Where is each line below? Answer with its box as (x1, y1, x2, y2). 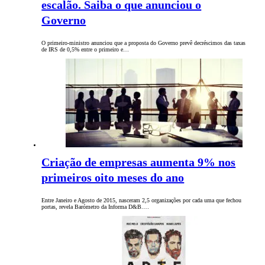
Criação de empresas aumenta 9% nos (41, 156, 236, 169)
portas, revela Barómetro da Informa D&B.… (41, 203, 150, 211)
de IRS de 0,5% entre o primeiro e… (41, 46, 130, 53)
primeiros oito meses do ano (41, 171, 185, 185)
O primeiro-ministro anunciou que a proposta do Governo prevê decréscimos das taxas (41, 40, 246, 47)
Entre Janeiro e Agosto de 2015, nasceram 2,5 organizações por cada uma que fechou (41, 197, 242, 204)
